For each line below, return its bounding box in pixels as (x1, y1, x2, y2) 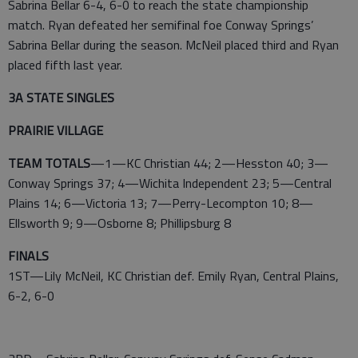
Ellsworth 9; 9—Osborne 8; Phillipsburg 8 (8, 213, 231, 233)
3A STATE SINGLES (8, 88, 114, 107)
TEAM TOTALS (8, 153, 90, 173)
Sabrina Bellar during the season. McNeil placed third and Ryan (8, 35, 339, 54)
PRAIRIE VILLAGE (8, 121, 103, 140)
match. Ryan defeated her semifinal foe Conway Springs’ (8, 15, 313, 34)
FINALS (8, 246, 49, 265)
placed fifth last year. (8, 55, 122, 74)
